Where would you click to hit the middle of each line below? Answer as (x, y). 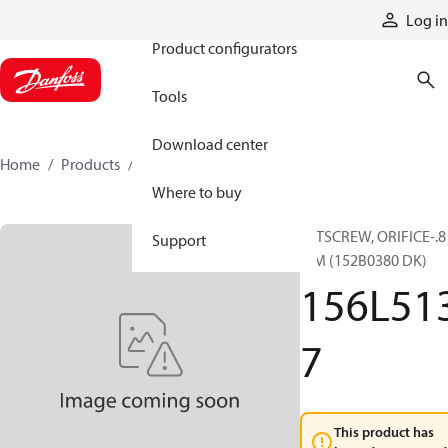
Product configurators (224, 48)
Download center (210, 144)
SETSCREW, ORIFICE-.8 (373, 236)
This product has (384, 432)
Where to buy (197, 192)
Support (179, 240)
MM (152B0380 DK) (363, 260)
